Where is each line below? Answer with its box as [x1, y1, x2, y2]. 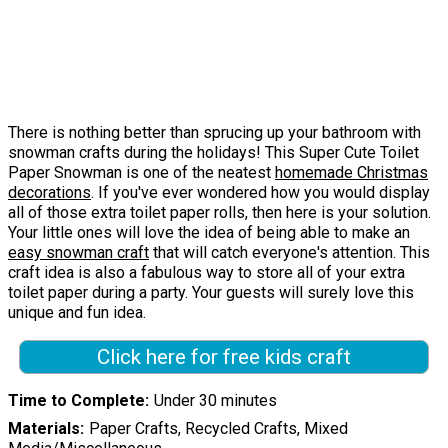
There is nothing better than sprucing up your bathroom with [8, 123, 421, 143]
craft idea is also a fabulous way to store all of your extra [8, 263, 405, 283]
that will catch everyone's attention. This [149, 243, 430, 263]
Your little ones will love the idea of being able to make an [8, 223, 410, 243]
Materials [8, 418, 80, 438]
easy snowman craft [8, 243, 149, 263]
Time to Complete [8, 390, 145, 410]
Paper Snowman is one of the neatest [8, 163, 275, 183]
